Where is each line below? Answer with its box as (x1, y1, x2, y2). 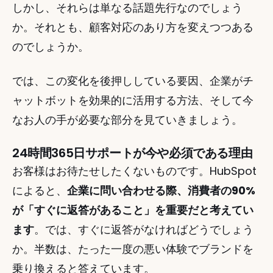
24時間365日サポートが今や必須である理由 (12, 144, 253, 161)
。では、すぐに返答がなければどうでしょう (34, 222, 253, 237)
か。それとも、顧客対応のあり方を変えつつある (12, 19, 253, 35)
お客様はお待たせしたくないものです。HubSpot (12, 163, 257, 179)
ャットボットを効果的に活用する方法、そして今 (12, 93, 253, 108)
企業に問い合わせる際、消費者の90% (67, 183, 255, 198)
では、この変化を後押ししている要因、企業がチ (12, 73, 253, 88)
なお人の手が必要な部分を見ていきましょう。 (12, 112, 243, 127)
